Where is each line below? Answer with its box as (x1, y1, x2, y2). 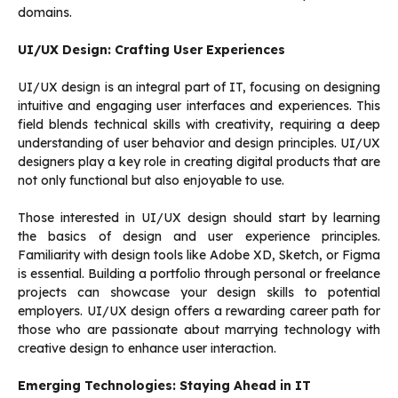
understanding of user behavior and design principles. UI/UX (18, 135, 380, 152)
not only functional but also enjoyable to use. (18, 172, 284, 189)
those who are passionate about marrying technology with (18, 322, 380, 338)
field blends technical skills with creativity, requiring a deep (18, 116, 380, 133)
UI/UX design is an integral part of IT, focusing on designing (18, 79, 380, 96)
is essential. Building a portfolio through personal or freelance (18, 266, 380, 283)
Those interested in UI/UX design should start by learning (18, 210, 380, 227)
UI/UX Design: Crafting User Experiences (18, 42, 285, 59)
